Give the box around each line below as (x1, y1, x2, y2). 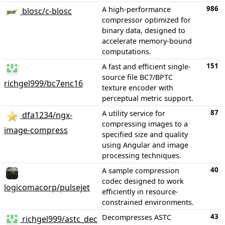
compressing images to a (102, 119, 188, 129)
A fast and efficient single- (102, 61, 191, 71)
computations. (102, 46, 151, 56)
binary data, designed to (102, 25, 185, 35)
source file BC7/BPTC (102, 72, 173, 82)
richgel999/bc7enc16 (4, 77, 83, 89)
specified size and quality (102, 129, 188, 139)
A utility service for (102, 108, 165, 118)
